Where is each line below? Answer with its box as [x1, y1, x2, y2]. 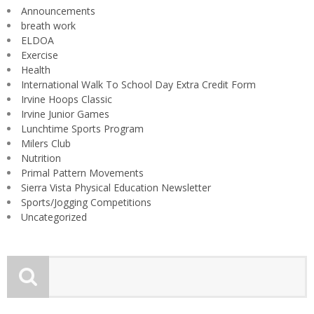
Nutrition [21, 151, 61, 165]
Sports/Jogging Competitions [21, 195, 151, 209]
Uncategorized [21, 210, 87, 224]
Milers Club [21, 136, 71, 150]
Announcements [21, 4, 95, 18]
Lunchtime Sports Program [21, 121, 144, 135]
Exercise [21, 48, 58, 62]
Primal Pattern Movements [21, 165, 144, 179]
